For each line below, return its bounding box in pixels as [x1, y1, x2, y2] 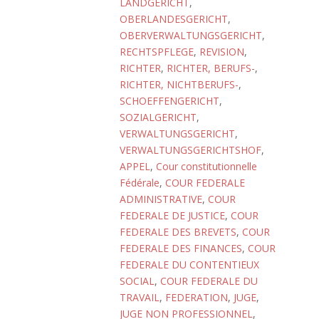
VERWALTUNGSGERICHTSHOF [120, 143, 261, 157]
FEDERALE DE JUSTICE [120, 209, 225, 222]
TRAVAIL [120, 291, 159, 304]
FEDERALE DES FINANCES [120, 241, 242, 255]
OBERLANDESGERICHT [120, 12, 228, 26]
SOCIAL [120, 274, 155, 288]
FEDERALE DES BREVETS [120, 225, 236, 239]
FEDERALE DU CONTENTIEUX [120, 258, 259, 271]
